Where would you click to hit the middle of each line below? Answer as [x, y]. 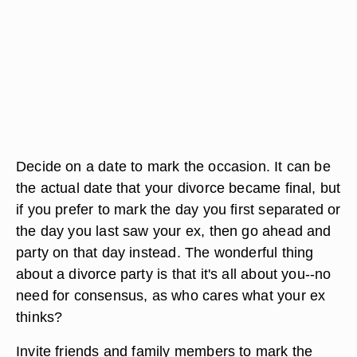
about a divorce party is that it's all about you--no [174, 274]
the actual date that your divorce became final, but [178, 188]
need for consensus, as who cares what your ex [171, 295]
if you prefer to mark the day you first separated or [178, 209]
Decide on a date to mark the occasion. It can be [173, 166]
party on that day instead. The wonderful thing [165, 252]
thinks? [39, 317]
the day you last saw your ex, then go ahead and [174, 231]
